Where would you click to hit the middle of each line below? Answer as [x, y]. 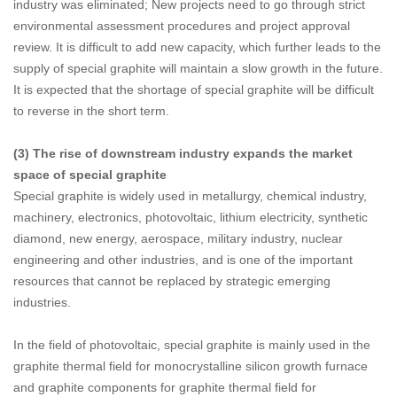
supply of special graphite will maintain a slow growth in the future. [198, 69]
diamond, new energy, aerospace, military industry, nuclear [178, 239]
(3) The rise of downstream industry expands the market [183, 154]
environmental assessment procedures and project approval [182, 26]
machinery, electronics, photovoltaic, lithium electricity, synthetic [191, 218]
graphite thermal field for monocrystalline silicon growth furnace [191, 366]
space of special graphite [90, 175]
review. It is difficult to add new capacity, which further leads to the [197, 47]
